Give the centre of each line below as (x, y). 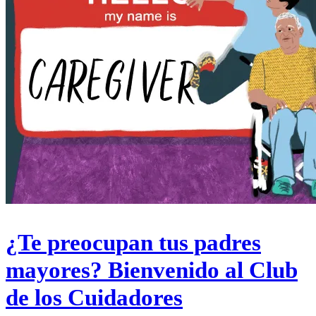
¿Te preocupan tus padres (133, 243)
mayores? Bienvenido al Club (152, 271)
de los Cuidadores (94, 298)
